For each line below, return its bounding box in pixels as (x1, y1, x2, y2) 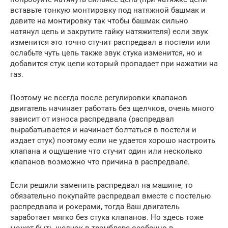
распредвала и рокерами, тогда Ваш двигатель (10, 202, 180, 211)
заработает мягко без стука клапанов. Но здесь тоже (10, 212, 204, 222)
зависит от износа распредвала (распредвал (10, 114, 174, 124)
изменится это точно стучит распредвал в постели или (10, 37, 210, 47)
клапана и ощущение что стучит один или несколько (10, 146, 203, 156)
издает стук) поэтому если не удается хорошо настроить (10, 135, 215, 145)
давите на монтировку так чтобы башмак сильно (10, 16, 188, 25)
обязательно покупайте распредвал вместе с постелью (10, 191, 211, 201)
